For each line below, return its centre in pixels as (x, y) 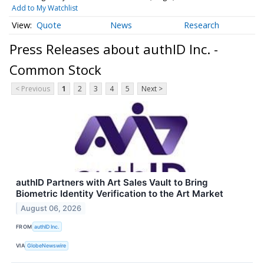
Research (202, 25)
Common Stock (55, 70)
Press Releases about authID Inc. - (114, 49)
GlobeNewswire (47, 246)
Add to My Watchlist (44, 8)
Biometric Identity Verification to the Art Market (120, 194)
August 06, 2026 (51, 209)
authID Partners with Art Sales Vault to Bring (112, 183)
